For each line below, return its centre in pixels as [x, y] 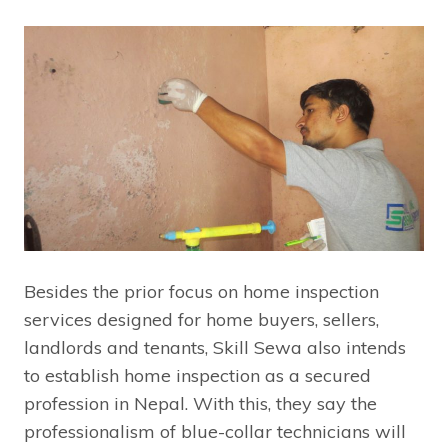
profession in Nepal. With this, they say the [200, 403]
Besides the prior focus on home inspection [201, 291]
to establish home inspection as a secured [197, 375]
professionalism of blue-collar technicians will [215, 431]
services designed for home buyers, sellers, [201, 319]
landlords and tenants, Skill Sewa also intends [215, 347]
